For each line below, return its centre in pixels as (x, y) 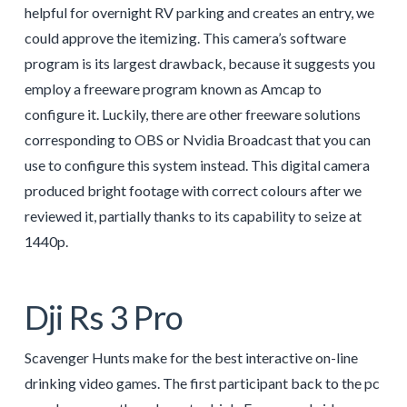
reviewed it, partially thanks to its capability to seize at (193, 215)
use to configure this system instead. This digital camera (197, 164)
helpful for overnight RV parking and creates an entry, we (199, 12)
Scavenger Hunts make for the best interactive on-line (191, 357)
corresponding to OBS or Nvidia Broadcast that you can (197, 139)
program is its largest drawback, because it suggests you (199, 63)
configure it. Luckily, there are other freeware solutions (192, 114)
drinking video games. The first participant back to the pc (202, 382)
